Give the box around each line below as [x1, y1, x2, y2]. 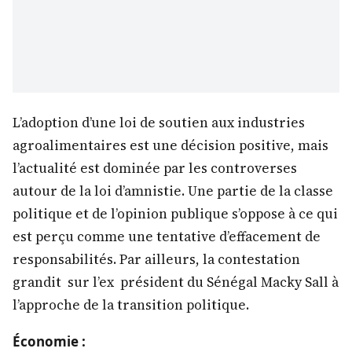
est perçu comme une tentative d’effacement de [13, 226, 321, 246]
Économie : [13, 332, 86, 350]
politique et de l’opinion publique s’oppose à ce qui [13, 203, 338, 223]
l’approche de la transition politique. [13, 295, 249, 314]
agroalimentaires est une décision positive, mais [13, 135, 328, 155]
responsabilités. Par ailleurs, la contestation [13, 249, 300, 269]
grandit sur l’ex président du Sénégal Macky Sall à [13, 272, 339, 291]
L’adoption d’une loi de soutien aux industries [13, 112, 305, 132]
